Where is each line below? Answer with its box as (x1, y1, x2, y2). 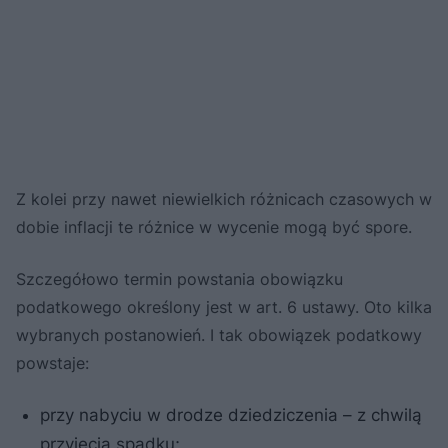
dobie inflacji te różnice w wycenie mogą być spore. (16, 216, 412, 237)
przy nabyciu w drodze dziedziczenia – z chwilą (40, 404, 422, 425)
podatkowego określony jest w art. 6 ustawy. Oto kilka (16, 296, 432, 317)
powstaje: (16, 352, 89, 373)
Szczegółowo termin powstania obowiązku (16, 268, 343, 289)
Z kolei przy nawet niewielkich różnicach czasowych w (16, 188, 432, 209)
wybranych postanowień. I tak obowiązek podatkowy (16, 324, 422, 345)
